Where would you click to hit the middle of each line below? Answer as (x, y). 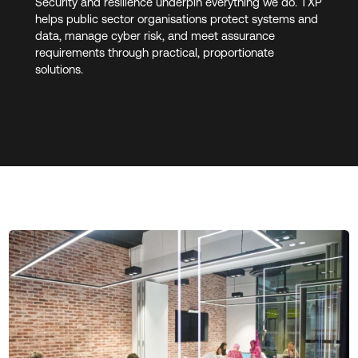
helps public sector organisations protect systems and (176, 18)
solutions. (60, 69)
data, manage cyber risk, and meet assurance (155, 35)
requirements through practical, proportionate (154, 52)
